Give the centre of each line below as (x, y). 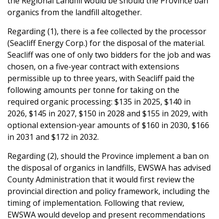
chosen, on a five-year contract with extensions (93, 66)
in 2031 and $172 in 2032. (53, 137)
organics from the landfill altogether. (75, 12)
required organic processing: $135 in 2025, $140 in (99, 101)
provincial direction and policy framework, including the (109, 191)
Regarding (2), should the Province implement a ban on (108, 156)
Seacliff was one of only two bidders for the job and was (109, 55)
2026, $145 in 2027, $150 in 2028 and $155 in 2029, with (108, 113)
